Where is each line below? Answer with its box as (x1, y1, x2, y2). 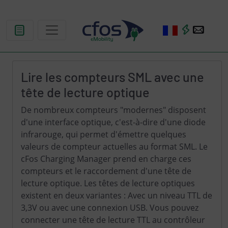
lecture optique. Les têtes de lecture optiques (21, 178, 195, 189)
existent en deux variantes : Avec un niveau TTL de (21, 190, 212, 201)
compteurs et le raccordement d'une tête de (21, 165, 191, 177)
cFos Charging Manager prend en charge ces (21, 153, 191, 164)
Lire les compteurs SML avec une (21, 69, 204, 84)
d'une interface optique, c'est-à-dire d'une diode (21, 117, 206, 128)
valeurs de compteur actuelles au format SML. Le (21, 141, 208, 152)
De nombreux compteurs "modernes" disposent (21, 104, 206, 116)
